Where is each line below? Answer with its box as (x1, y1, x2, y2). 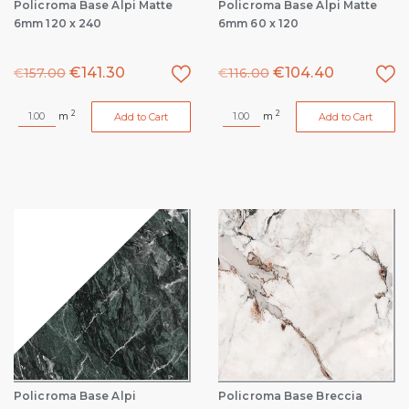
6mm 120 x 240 (14, 16, 102, 30)
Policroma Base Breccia (218, 389, 363, 403)
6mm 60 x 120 (218, 16, 299, 30)
